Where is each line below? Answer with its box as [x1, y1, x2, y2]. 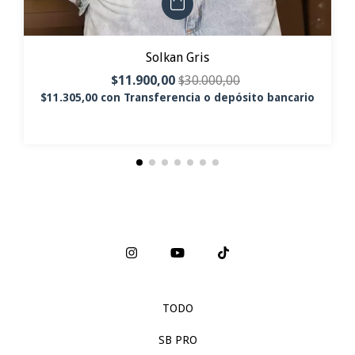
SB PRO [158, 334, 197, 347]
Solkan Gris [146, 50, 209, 66]
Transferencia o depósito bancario [124, 91, 315, 105]
